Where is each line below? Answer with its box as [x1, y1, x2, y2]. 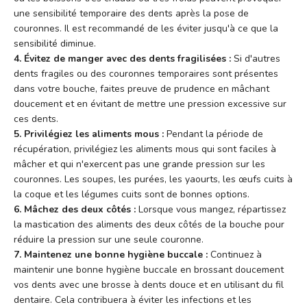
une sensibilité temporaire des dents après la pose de [14, 7, 249, 21]
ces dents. [14, 112, 58, 126]
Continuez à [208, 248, 262, 262]
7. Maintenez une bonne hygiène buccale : [14, 248, 208, 262]
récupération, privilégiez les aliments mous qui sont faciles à [14, 143, 276, 156]
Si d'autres [231, 52, 280, 66]
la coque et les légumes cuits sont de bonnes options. [14, 188, 249, 201]
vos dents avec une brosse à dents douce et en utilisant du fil [14, 278, 284, 292]
